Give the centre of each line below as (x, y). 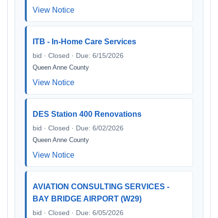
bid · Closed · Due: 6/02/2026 (78, 128)
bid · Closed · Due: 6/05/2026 (78, 213)
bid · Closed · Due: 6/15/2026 (78, 55)
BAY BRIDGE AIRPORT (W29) (87, 199)
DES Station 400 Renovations (87, 114)
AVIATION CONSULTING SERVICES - (101, 187)
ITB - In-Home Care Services (84, 42)
